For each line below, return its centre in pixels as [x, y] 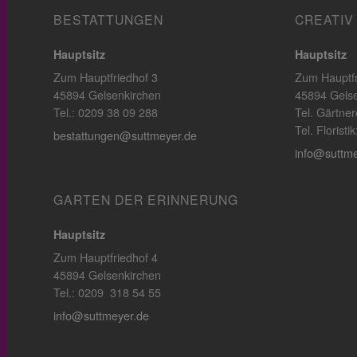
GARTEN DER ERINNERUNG [146, 200]
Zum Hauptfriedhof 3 [106, 78]
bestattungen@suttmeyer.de [125, 136]
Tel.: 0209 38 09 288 [106, 113]
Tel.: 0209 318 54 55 [107, 293]
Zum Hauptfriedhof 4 [106, 258]
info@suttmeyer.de [101, 316]
